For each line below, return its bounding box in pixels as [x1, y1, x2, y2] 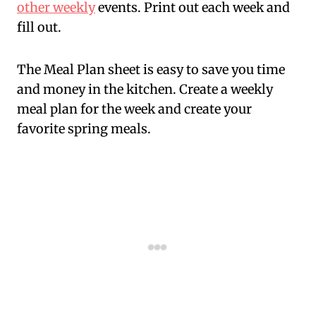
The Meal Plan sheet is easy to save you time [17, 61, 285, 78]
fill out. [17, 19, 61, 36]
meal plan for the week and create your [17, 101, 252, 118]
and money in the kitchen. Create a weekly [17, 81, 273, 98]
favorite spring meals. [17, 121, 151, 138]
